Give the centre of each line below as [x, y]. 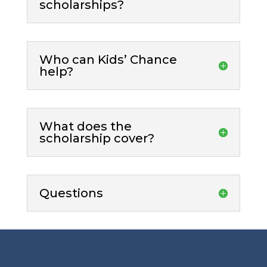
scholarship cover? [97, 138]
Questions [71, 193]
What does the [85, 126]
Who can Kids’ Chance [108, 59]
